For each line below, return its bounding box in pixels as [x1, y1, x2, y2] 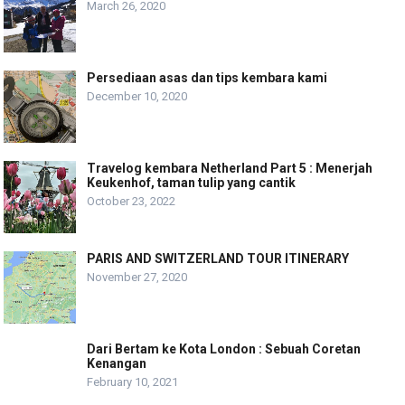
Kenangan [87, 355, 147, 371]
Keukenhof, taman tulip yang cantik [87, 174, 297, 190]
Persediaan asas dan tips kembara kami [87, 70, 328, 85]
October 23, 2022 [87, 193, 176, 208]
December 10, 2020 [87, 89, 188, 103]
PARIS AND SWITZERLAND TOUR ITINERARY [87, 250, 350, 266]
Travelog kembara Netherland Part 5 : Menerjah [87, 160, 373, 175]
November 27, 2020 [87, 269, 188, 284]
